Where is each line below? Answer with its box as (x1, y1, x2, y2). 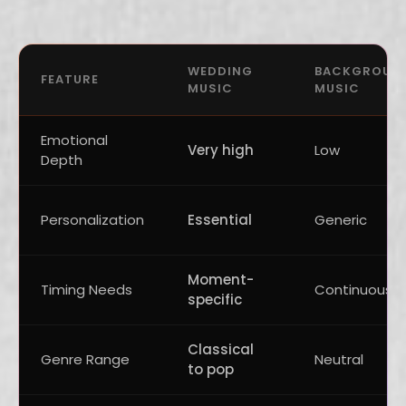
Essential (188, 210, 252, 229)
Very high (188, 140, 254, 159)
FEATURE (41, 71, 99, 88)
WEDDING (188, 63, 253, 80)
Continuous (314, 280, 392, 299)
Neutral (314, 350, 363, 369)
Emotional (41, 130, 108, 150)
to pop (188, 360, 234, 379)
